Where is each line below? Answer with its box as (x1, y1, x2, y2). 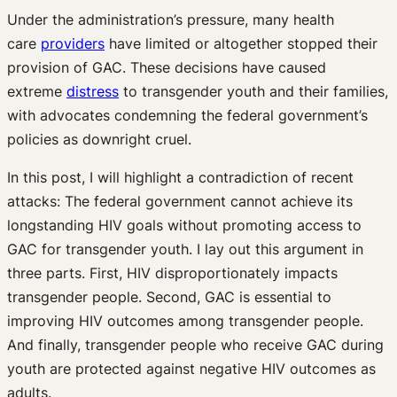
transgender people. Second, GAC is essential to (7, 287, 331, 306)
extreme (7, 82, 66, 100)
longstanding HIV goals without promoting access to (7, 215, 362, 234)
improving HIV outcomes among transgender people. (7, 311, 363, 330)
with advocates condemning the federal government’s (7, 105, 368, 124)
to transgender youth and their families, (119, 82, 388, 100)
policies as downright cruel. (7, 129, 191, 148)
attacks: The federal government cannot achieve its (7, 191, 353, 210)
